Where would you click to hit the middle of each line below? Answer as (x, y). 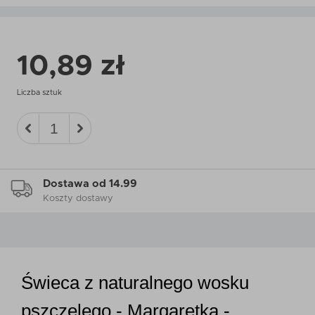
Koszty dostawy (78, 199)
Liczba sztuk (39, 92)
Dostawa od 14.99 (90, 184)
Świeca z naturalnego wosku (135, 283)
